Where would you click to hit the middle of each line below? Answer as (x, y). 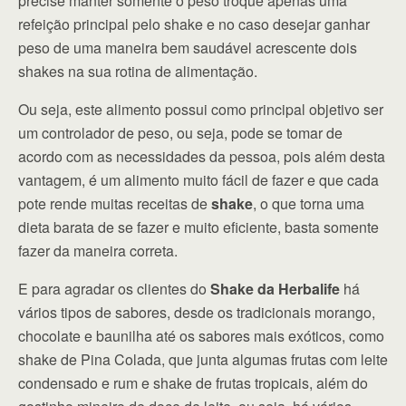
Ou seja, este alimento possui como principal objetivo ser (201, 109)
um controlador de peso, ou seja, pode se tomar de (180, 132)
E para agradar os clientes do (114, 288)
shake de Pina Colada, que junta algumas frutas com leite (203, 359)
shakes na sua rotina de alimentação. (138, 71)
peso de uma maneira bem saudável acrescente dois (188, 47)
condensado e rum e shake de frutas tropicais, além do (193, 382)
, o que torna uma (309, 203)
